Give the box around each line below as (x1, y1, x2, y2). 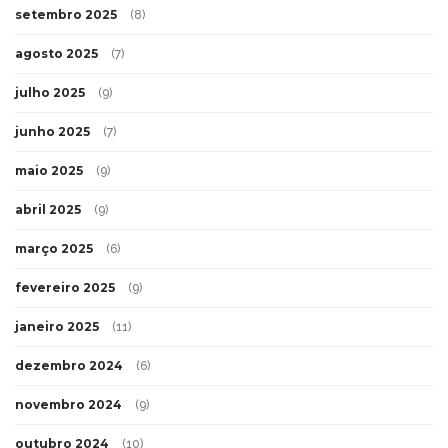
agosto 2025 (15, 46, 98, 62)
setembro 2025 (15, 7, 117, 23)
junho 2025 (15, 124, 90, 140)
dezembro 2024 (15, 358, 123, 374)
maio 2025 (15, 163, 83, 179)
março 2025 (15, 241, 93, 257)
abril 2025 (15, 202, 81, 218)
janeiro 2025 (15, 319, 99, 335)
